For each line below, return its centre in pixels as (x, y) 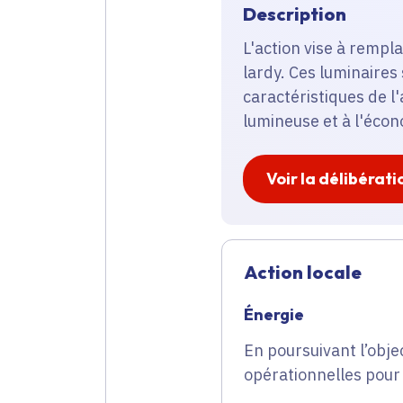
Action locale (303, 273)
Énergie (274, 315)
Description (295, 14)
